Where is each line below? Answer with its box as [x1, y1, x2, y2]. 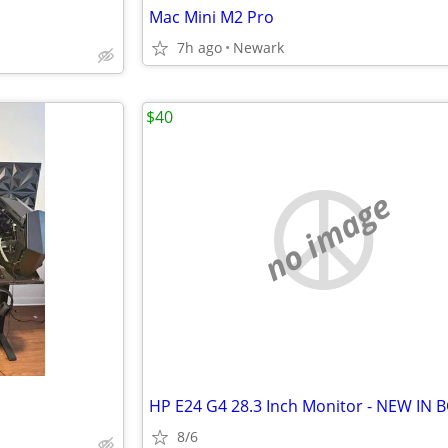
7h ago [177, 38, 222, 57]
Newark [233, 38, 284, 57]
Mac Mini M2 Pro [149, 6, 274, 28]
